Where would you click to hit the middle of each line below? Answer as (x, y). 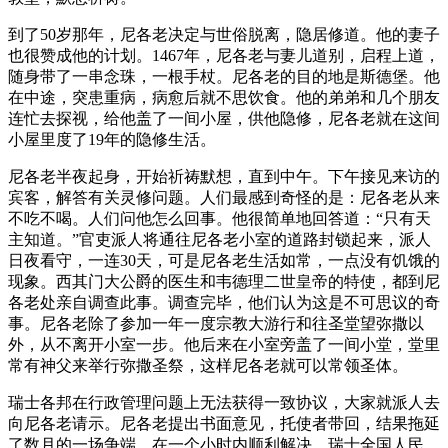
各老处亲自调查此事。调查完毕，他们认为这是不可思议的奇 (224, 302)
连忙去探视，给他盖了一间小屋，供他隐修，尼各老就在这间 (224, 118)
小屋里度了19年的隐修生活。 (112, 139)
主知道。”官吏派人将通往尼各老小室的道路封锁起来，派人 (219, 239)
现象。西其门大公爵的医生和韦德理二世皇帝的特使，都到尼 (224, 281)
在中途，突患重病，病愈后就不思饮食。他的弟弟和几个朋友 (224, 97)
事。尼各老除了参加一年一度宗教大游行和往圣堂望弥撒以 (216, 323)
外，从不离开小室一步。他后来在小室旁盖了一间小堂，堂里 (224, 344)
